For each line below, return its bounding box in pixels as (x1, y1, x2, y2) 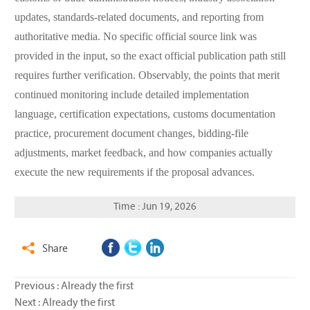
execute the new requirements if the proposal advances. (14, 167, 255, 179)
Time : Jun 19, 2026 (113, 202, 197, 213)
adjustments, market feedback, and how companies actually (14, 147, 273, 160)
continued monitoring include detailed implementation (14, 89, 249, 102)
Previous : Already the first (14, 281, 134, 293)
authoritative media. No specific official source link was (14, 31, 257, 44)
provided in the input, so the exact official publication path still (14, 51, 286, 63)
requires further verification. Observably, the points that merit (14, 70, 280, 82)
